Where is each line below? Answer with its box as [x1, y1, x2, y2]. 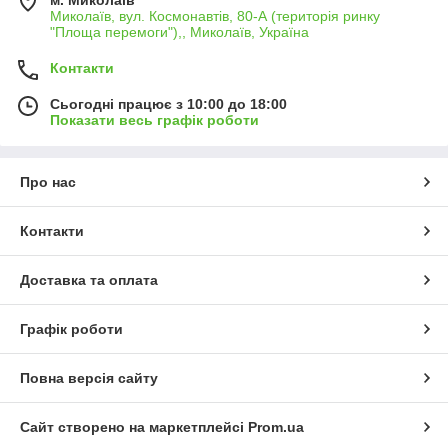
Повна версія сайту [20, 369, 158, 386]
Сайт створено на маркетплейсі [20, 418, 248, 435]
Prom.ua [248, 418, 304, 435]
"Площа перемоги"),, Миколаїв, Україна [50, 23, 309, 40]
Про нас [20, 173, 76, 190]
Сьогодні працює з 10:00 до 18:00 [50, 95, 287, 112]
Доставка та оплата [20, 271, 158, 288]
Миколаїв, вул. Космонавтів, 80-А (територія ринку [50, 7, 380, 24]
